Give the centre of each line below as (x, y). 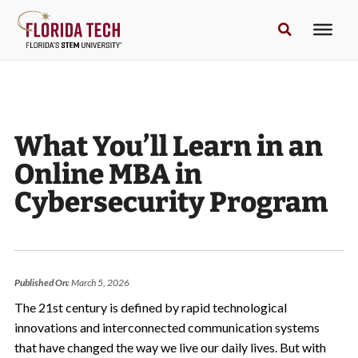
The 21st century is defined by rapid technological (150, 307)
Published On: (42, 282)
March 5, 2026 (99, 282)
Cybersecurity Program (171, 202)
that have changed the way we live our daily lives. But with (170, 347)
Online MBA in (108, 174)
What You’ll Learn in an (168, 146)
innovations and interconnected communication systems (167, 327)
